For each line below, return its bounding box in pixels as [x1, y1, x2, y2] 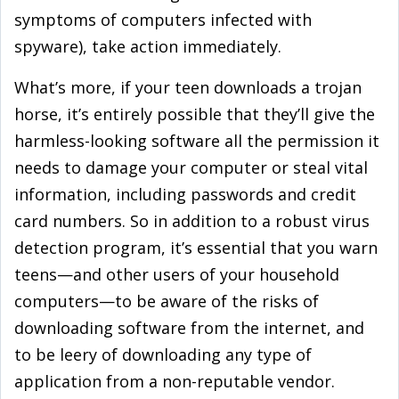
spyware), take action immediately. [14, 36, 281, 57]
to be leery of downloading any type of [14, 344, 312, 365]
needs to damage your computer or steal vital [14, 157, 368, 178]
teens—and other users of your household [14, 264, 339, 285]
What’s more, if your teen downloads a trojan [14, 77, 362, 98]
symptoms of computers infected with [14, 9, 312, 30]
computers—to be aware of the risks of [14, 290, 319, 312]
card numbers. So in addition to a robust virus [14, 210, 370, 232]
